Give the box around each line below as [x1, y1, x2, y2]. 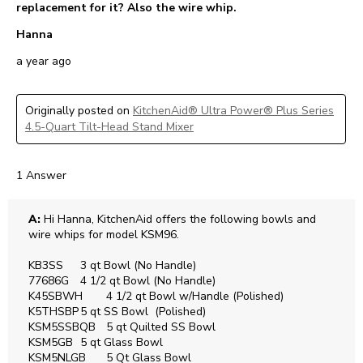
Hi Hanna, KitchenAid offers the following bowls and [41, 211, 316, 228]
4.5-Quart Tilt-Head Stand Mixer [25, 119, 194, 135]
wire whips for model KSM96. [28, 227, 182, 243]
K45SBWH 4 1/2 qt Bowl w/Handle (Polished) [28, 288, 83, 305]
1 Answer [16, 168, 66, 184]
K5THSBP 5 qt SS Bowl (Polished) [28, 304, 79, 320]
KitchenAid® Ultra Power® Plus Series [133, 103, 334, 119]
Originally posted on [25, 103, 133, 119]
